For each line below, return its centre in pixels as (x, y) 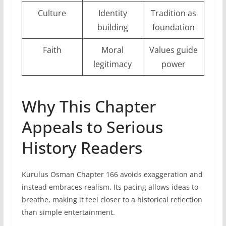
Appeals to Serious (92, 127)
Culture (52, 13)
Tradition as (173, 13)
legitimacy (113, 64)
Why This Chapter (89, 106)
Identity (112, 13)
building (112, 27)
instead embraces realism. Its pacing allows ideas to (110, 187)
